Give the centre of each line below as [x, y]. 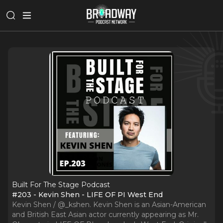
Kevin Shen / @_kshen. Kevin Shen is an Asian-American [109, 205]
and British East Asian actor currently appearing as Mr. [105, 215]
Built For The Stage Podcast [61, 185]
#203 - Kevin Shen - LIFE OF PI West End [87, 195]
